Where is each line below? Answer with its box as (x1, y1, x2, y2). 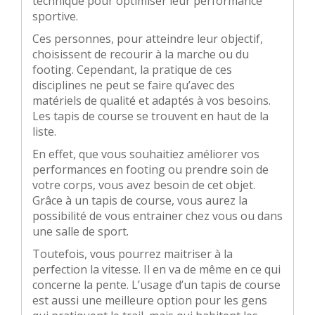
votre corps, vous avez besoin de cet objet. (32, 177, 255, 193)
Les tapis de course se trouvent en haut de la (32, 108, 269, 124)
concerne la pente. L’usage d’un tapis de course (32, 277, 281, 293)
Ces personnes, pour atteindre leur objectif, (32, 31, 263, 47)
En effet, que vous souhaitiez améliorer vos (32, 146, 259, 162)
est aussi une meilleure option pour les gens (32, 292, 267, 309)
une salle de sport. (32, 224, 129, 240)
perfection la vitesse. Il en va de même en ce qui (32, 262, 281, 278)
